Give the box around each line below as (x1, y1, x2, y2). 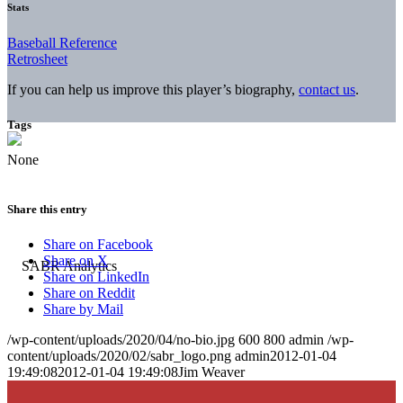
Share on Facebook (43, 237, 153, 253)
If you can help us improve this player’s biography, (7, 81, 299, 97)
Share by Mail (43, 301, 123, 318)
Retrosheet (7, 50, 67, 67)
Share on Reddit (43, 285, 135, 301)
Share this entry (7, 202, 87, 217)
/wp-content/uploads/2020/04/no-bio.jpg (7, 332, 235, 348)
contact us (299, 81, 355, 97)
